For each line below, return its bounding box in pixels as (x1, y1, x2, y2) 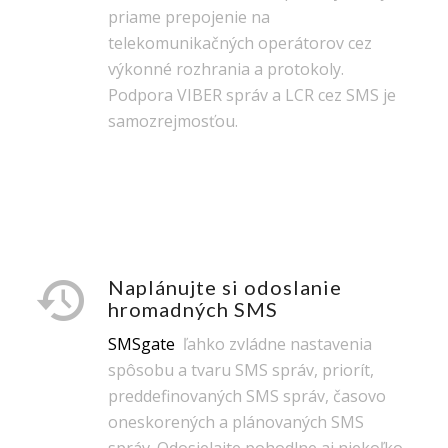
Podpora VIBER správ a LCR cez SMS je (107, 84, 396, 107)
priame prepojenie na (107, 6, 270, 29)
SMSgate (107, 332, 175, 355)
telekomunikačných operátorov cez (107, 32, 372, 55)
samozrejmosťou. (107, 110, 238, 133)
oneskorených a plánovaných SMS (107, 410, 364, 433)
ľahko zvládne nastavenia (174, 332, 372, 355)
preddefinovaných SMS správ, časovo (107, 384, 386, 407)
